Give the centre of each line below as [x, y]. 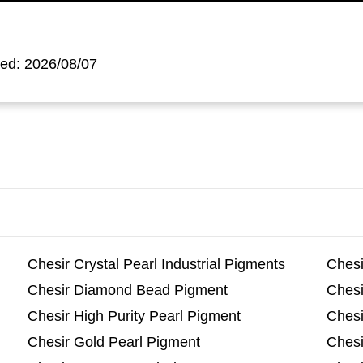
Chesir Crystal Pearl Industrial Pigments [156, 264]
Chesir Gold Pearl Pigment [113, 342]
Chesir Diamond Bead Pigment [127, 290]
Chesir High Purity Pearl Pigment [134, 316]
